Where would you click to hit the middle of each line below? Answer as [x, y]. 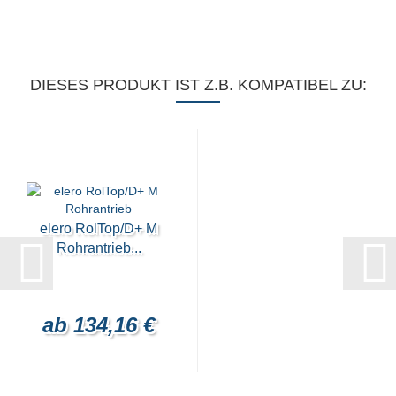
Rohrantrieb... [99, 247]
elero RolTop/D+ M [99, 228]
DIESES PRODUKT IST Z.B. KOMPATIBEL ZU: [198, 84]
